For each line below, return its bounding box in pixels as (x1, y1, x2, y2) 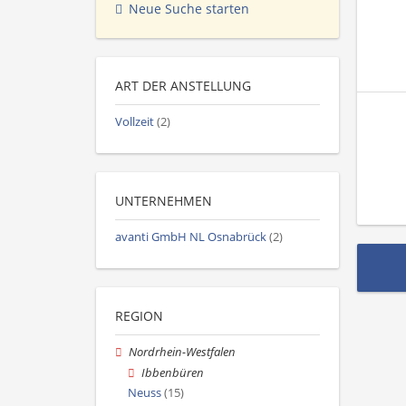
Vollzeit (115, 114, 154, 130)
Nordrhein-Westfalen (129, 344, 237, 361)
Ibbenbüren (141, 364, 205, 381)
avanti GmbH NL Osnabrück (115, 229, 266, 246)
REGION (115, 307, 163, 325)
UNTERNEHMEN (115, 192, 212, 210)
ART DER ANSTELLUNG (115, 77, 251, 95)
